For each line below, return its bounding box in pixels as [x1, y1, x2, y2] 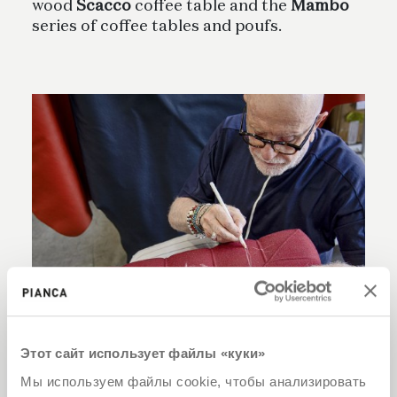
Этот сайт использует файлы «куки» [20, 346, 266, 362]
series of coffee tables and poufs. [32, 19, 282, 35]
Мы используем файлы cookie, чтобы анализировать [20, 373, 367, 389]
